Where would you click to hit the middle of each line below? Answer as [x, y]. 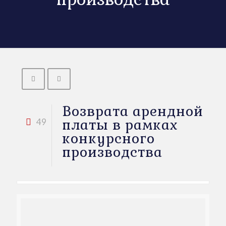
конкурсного [108, 138]
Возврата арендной [133, 111]
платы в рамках [120, 125]
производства [112, 152]
